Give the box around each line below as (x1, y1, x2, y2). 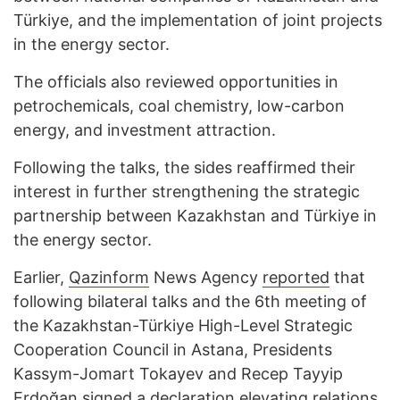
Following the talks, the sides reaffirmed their (13, 158, 355, 178)
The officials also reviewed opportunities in (13, 72, 338, 92)
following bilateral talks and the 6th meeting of (13, 292, 367, 312)
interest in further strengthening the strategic (13, 182, 360, 202)
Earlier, (13, 268, 69, 287)
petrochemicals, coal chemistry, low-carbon (13, 96, 345, 116)
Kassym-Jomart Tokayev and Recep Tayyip (13, 364, 343, 384)
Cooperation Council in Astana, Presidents (13, 340, 332, 360)
